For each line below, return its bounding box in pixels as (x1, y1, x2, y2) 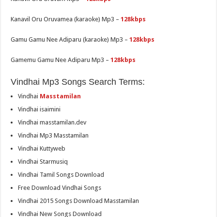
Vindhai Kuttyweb (18, 145, 66, 153)
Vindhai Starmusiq (18, 158, 68, 166)
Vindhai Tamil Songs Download (18, 171, 105, 179)
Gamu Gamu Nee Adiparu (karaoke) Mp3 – (11, 36, 130, 44)
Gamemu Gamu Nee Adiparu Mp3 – (11, 56, 111, 64)
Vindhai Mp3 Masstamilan (18, 132, 89, 139)
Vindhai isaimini (18, 106, 61, 113)
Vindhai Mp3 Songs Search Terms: (11, 77, 145, 87)
